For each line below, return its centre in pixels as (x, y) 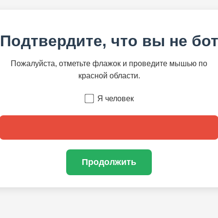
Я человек (116, 98)
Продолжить (109, 162)
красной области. (109, 76)
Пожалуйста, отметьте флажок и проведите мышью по (109, 64)
